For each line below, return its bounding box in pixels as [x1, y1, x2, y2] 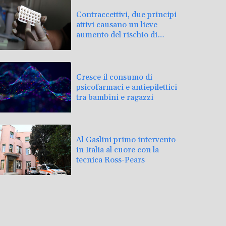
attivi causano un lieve [76, 19, 157, 30]
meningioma [76, 39, 123, 50]
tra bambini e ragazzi [76, 92, 153, 102]
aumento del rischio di [76, 29, 157, 40]
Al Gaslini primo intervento [76, 134, 176, 145]
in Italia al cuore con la [76, 144, 159, 155]
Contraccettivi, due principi [76, 9, 177, 20]
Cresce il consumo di [76, 72, 152, 82]
